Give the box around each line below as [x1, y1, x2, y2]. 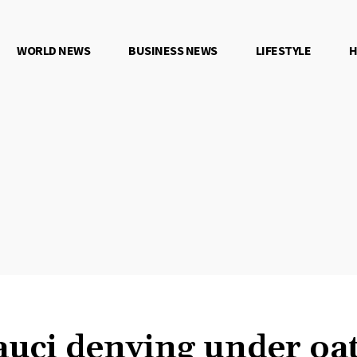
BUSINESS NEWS [128, 41, 218, 58]
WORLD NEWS [17, 41, 91, 58]
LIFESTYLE [255, 41, 312, 58]
